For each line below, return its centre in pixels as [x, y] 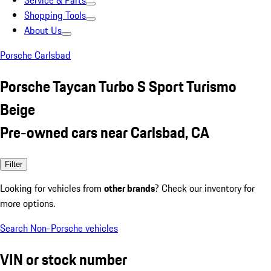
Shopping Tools [55, 15]
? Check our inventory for [205, 188]
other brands [129, 188]
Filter [14, 164]
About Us [43, 30]
